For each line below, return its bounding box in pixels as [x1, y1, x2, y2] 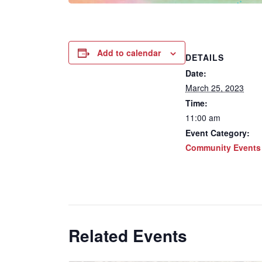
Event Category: [185, 127, 250, 139]
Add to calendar [97, 47, 161, 58]
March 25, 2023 [185, 82, 244, 94]
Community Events [185, 142, 261, 153]
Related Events [68, 223, 187, 247]
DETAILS [185, 51, 224, 63]
